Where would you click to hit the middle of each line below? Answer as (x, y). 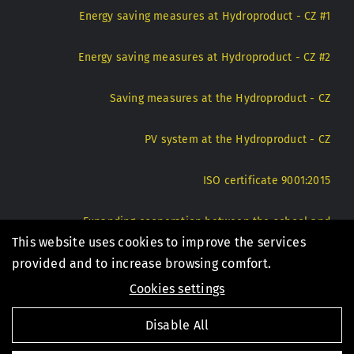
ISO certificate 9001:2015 (267, 181)
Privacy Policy (244, 314)
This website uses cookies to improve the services (159, 242)
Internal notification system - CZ (108, 333)
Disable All (177, 325)
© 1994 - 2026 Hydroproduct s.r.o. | (115, 314)
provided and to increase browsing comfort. (142, 264)
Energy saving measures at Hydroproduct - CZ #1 (205, 17)
